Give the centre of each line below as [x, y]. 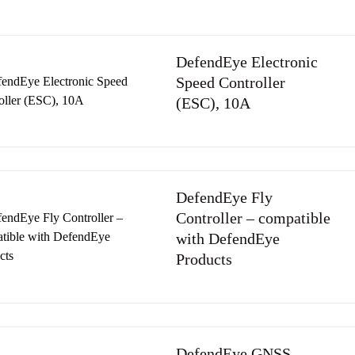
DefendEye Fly [224, 197]
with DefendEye [228, 239]
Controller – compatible [253, 218]
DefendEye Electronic [247, 62]
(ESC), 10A [213, 103]
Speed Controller [231, 82]
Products [204, 259]
